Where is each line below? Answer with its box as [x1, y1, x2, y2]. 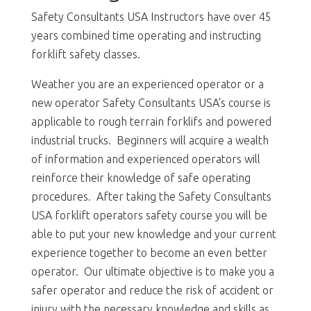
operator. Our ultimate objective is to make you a [31, 264, 274, 278]
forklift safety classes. [31, 47, 140, 60]
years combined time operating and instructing [31, 28, 261, 42]
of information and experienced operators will [31, 152, 260, 165]
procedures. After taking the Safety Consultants [31, 190, 271, 203]
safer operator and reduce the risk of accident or [31, 283, 274, 296]
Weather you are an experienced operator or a [31, 77, 264, 90]
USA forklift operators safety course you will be [31, 208, 267, 221]
